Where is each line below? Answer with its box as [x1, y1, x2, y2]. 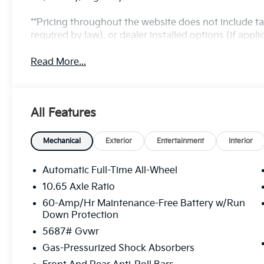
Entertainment [157, 136, 204, 146]
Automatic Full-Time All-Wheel [42, 164, 179, 176]
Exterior [105, 136, 133, 146]
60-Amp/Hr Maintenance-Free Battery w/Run [42, 197, 246, 209]
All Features [31, 105, 96, 120]
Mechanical [43, 136, 81, 146]
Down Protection [42, 209, 119, 221]
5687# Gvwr [42, 226, 100, 237]
